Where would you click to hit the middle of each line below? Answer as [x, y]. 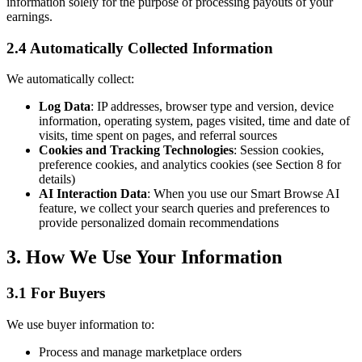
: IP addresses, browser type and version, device [212, 107]
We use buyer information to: [80, 324]
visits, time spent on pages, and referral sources [158, 136]
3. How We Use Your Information [144, 257]
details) [57, 179]
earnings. [29, 17]
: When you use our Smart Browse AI [243, 194]
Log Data [65, 107]
